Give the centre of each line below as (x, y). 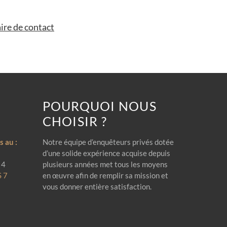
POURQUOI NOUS (99, 106)
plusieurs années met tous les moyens (105, 164)
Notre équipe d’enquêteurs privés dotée (108, 142)
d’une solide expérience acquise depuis (106, 153)
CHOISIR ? (74, 121)
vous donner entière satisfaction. (97, 186)
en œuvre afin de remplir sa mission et (105, 175)
